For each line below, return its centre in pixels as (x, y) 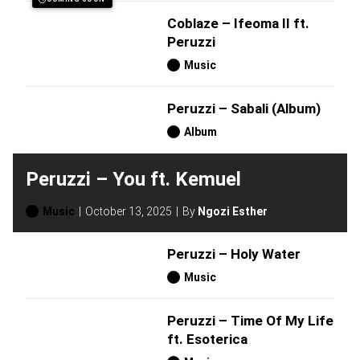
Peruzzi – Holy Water (234, 254)
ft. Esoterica (207, 340)
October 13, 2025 (129, 211)
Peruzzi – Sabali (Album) (244, 109)
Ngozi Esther (233, 211)
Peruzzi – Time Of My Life (250, 321)
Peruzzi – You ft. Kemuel (133, 179)
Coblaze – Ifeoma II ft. (238, 24)
